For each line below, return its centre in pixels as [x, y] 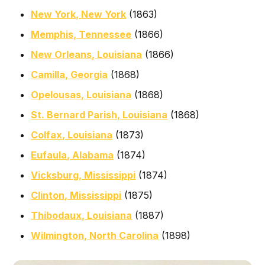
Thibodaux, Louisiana [82, 216]
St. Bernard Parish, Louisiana [99, 115]
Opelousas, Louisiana [81, 95]
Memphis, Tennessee [81, 35]
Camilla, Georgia [70, 75]
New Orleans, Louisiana [87, 55]
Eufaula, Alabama [72, 155]
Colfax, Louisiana [72, 135]
